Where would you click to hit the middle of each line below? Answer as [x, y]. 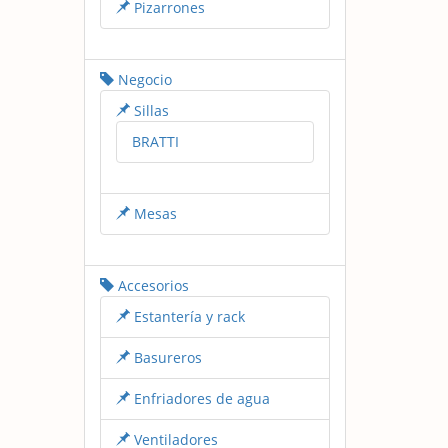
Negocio [142, 79]
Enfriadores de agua [199, 398]
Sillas [149, 110]
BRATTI [155, 141]
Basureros [165, 357]
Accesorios [151, 285]
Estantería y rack [187, 316]
